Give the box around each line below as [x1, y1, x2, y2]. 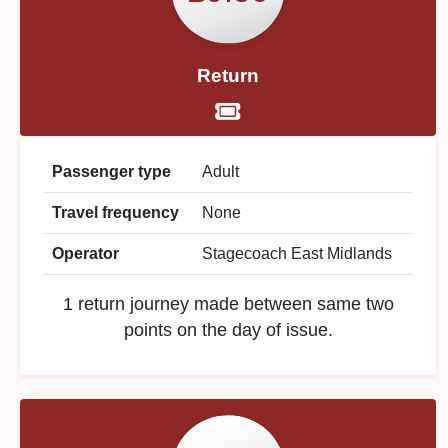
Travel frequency [52, 204, 179, 221]
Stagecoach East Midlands [202, 245, 392, 262]
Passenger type [52, 163, 171, 180]
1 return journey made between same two [62, 294, 394, 314]
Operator [52, 245, 119, 262]
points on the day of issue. [123, 320, 333, 340]
